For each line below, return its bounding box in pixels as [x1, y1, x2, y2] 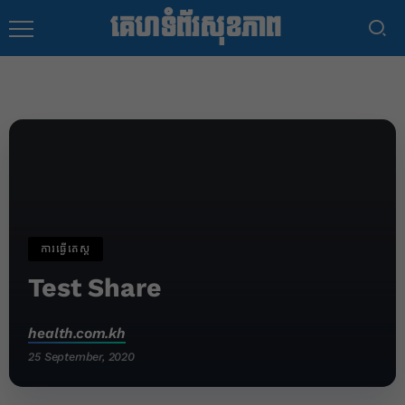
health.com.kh [28, 325, 126, 343]
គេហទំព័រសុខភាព [109, 4, 282, 52]
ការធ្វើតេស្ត [41, 242, 91, 256]
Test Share [28, 273, 162, 304]
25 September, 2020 [28, 350, 135, 364]
